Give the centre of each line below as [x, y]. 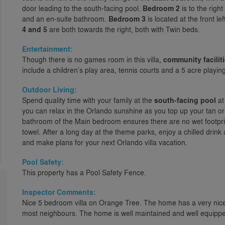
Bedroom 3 [127, 19]
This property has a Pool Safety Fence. [84, 172]
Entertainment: [47, 49]
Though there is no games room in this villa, [93, 59]
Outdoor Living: [49, 90]
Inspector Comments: [59, 192]
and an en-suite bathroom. [65, 19]
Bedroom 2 [161, 8]
